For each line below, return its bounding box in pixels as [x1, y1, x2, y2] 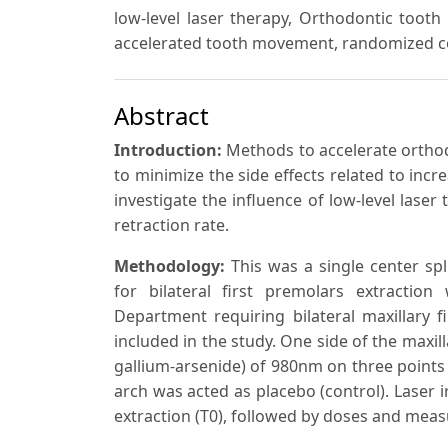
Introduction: [114, 139, 222, 162]
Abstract [114, 99, 209, 133]
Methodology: [114, 255, 225, 278]
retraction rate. [114, 214, 229, 237]
